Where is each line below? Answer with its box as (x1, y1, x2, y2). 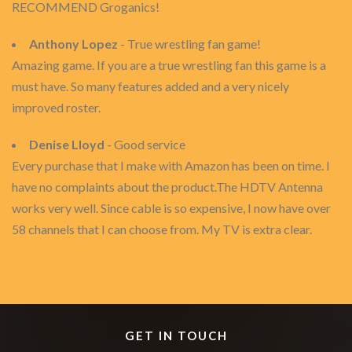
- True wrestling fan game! (118, 36, 261, 51)
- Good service (104, 137, 185, 152)
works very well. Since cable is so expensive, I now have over (12, 200, 331, 215)
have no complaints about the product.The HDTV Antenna (12, 179, 323, 194)
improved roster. (12, 100, 101, 115)
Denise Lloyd (29, 137, 104, 152)
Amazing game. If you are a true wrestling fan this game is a (12, 57, 326, 72)
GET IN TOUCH (124, 328, 228, 343)
